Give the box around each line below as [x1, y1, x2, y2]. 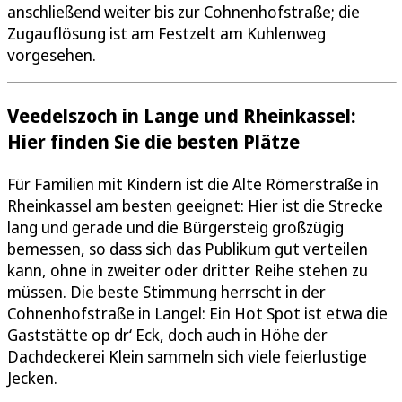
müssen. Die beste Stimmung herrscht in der [7, 280, 326, 302]
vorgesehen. [7, 43, 96, 66]
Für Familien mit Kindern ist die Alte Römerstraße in [7, 172, 379, 195]
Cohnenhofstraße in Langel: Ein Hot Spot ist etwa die [7, 301, 388, 324]
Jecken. [7, 366, 57, 389]
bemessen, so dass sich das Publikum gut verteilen [7, 237, 368, 259]
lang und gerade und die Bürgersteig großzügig [7, 215, 344, 238]
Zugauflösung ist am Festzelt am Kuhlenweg [7, 22, 326, 44]
